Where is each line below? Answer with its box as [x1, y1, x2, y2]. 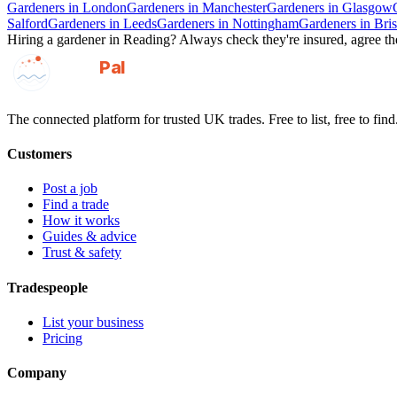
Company [7, 365, 66, 381]
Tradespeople [7, 279, 88, 295]
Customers [7, 145, 72, 161]
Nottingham [232, 16, 299, 32]
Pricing [43, 330, 82, 346]
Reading [123, 32, 170, 48]
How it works [43, 213, 120, 229]
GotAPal [58, 56, 128, 78]
